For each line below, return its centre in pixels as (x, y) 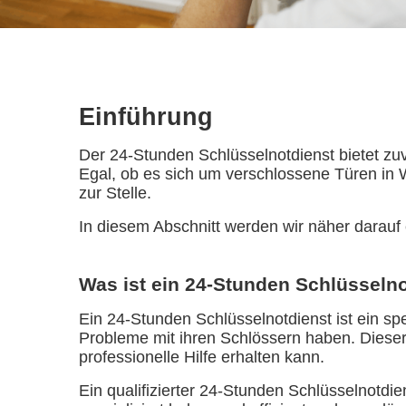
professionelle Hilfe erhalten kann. (202, 357)
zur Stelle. (115, 193)
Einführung (146, 116)
